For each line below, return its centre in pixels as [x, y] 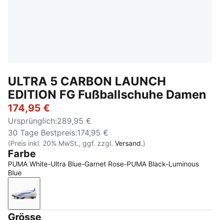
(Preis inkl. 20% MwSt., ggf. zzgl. [61, 143]
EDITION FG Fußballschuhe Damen [107, 95]
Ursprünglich [31, 121]
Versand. [129, 143]
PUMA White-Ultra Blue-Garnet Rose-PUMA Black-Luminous [103, 164]
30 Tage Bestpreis [41, 133]
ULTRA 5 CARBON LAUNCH [87, 81]
